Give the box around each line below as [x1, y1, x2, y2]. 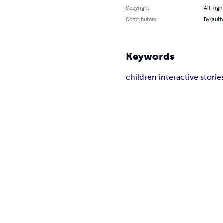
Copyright [126, 3, 150, 11]
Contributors [126, 15, 157, 23]
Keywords [126, 50, 175, 62]
